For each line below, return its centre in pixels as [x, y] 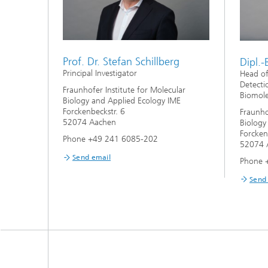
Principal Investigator [100, 74]
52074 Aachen [89, 123]
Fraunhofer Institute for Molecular [124, 90]
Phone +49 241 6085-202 [110, 139]
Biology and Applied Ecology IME [122, 101]
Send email [92, 158]
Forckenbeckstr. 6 [94, 112]
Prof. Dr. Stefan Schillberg [121, 62]
